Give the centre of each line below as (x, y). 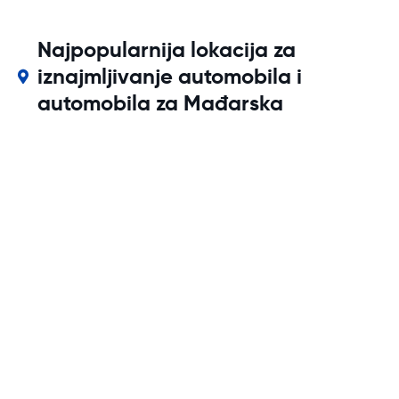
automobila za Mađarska (161, 103)
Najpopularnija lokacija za (167, 50)
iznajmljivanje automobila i (170, 77)
